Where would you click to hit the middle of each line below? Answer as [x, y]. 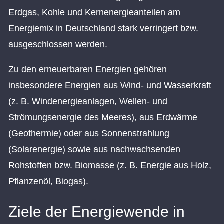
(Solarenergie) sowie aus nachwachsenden [94, 149]
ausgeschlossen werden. [58, 44]
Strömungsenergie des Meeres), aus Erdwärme [103, 117]
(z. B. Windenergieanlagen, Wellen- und [88, 101]
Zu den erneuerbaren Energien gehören [88, 69]
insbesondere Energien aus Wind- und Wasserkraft [110, 85]
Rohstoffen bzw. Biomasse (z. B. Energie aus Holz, [110, 165]
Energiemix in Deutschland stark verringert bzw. [103, 28]
